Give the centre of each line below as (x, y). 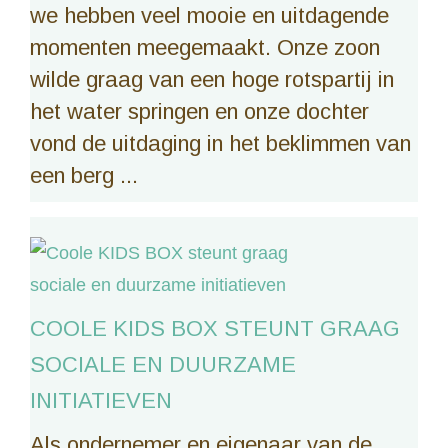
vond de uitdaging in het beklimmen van (220, 144)
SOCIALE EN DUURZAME (163, 365)
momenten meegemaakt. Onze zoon (205, 48)
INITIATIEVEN (101, 401)
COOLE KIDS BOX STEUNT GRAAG (215, 329)
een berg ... (84, 176)
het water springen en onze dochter (199, 112)
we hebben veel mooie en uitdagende (209, 16)
